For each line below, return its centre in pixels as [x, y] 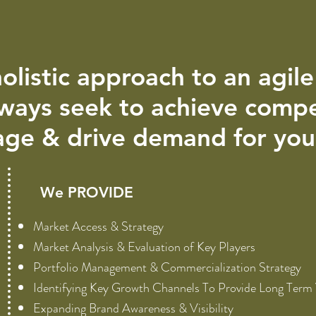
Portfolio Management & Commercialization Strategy [167, 267]
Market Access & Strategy [98, 226]
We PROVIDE [87, 192]
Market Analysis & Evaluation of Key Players [144, 247]
